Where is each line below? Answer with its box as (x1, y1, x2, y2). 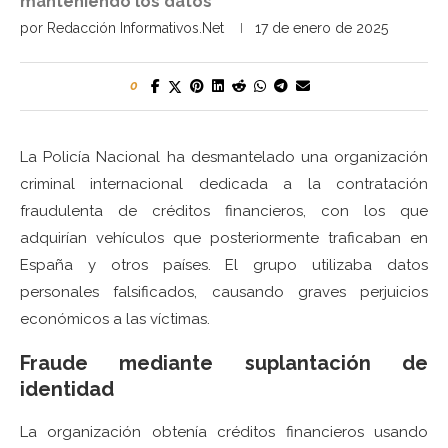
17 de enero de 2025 (255, 20, 388, 37)
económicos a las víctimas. (20, 310, 210, 329)
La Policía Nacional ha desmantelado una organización (20, 148, 428, 167)
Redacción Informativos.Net (47, 20, 224, 37)
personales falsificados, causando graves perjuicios (20, 283, 428, 302)
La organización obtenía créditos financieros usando (20, 423, 428, 442)
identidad (20, 377, 114, 402)
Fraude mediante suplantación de (20, 351, 428, 376)
